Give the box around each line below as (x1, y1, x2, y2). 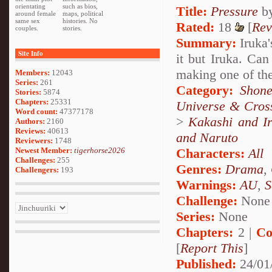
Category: (176, 83, 233, 98)
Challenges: (15, 155, 57, 165)
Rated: (176, 19, 214, 35)
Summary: (176, 35, 236, 50)
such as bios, (63, 2, 98, 10)
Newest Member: (15, 146, 74, 155)
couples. (15, 24, 38, 32)
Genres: (176, 161, 225, 177)
